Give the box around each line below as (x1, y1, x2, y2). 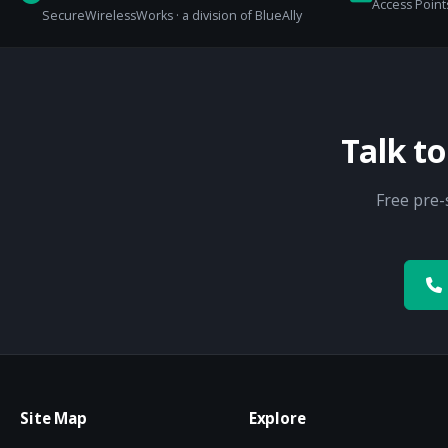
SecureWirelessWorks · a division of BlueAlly (42, 7, 302, 25)
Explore (248, 407, 306, 428)
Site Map (20, 407, 87, 428)
